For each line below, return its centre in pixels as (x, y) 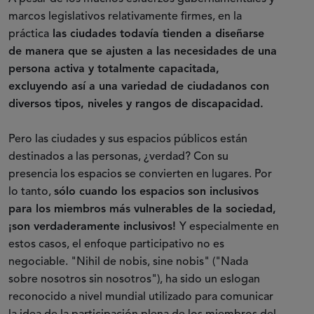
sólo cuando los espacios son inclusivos (156, 192)
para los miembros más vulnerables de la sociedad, (142, 209)
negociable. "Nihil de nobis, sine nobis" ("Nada (128, 262)
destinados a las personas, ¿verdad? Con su (118, 157)
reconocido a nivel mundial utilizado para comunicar (141, 297)
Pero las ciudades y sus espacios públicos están (128, 139)
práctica (29, 34)
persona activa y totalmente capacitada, (114, 69)
